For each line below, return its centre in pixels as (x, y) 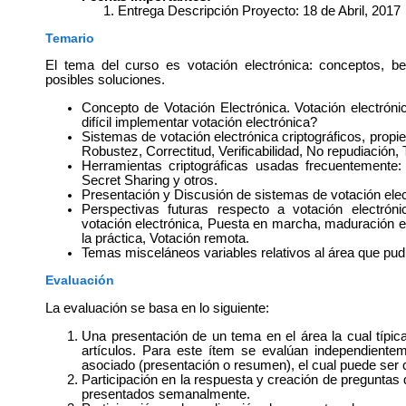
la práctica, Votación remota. (165, 238)
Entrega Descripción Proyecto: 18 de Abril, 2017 (259, 10)
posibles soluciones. (105, 80)
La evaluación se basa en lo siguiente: (157, 309)
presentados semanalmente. (166, 394)
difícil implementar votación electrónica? (199, 122)
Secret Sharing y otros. (150, 180)
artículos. (112, 350)
